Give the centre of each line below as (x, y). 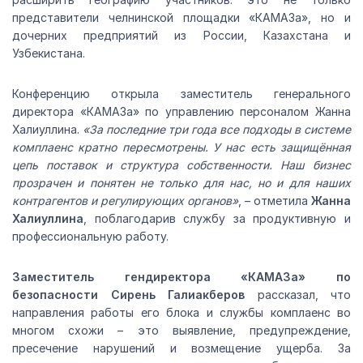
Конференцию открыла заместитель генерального (181, 94)
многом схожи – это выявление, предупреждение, (181, 331)
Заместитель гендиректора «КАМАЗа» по (181, 277)
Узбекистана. (49, 53)
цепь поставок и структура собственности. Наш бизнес (181, 165)
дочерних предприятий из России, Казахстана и (181, 36)
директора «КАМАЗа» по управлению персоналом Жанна (181, 112)
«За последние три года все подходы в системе (217, 130)
